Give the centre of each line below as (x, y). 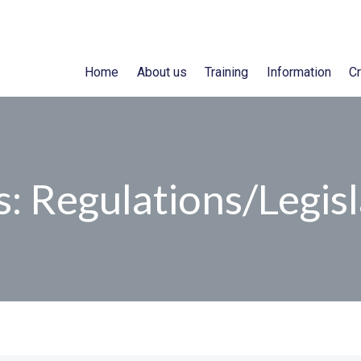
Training (227, 72)
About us (162, 72)
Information (299, 72)
